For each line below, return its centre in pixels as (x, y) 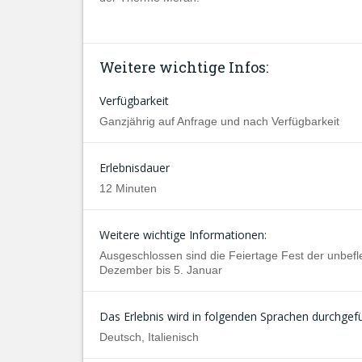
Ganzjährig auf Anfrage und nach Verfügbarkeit (219, 121)
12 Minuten (128, 188)
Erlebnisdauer (135, 168)
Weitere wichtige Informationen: (183, 235)
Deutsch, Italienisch (149, 337)
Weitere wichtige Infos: (184, 67)
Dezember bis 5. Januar (161, 270)
